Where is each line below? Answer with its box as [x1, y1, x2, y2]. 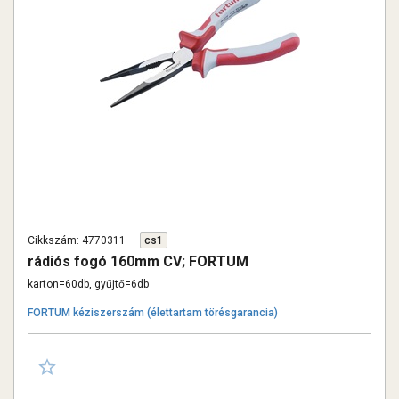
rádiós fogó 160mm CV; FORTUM [28, 253, 248, 270]
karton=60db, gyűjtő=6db [28, 278, 149, 290]
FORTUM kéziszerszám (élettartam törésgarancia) [28, 306, 278, 319]
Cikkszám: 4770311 [28, 234, 126, 247]
